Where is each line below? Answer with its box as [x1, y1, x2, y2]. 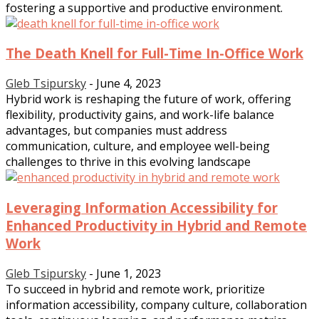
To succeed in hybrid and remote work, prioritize [6, 281, 265, 297]
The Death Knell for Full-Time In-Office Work [6, 44, 303, 63]
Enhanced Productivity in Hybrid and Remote [6, 216, 307, 234]
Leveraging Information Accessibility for [6, 198, 278, 216]
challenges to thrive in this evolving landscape [6, 154, 251, 170]
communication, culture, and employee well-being [6, 138, 270, 155]
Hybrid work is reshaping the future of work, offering [6, 91, 291, 108]
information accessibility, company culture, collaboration [6, 296, 307, 313]
